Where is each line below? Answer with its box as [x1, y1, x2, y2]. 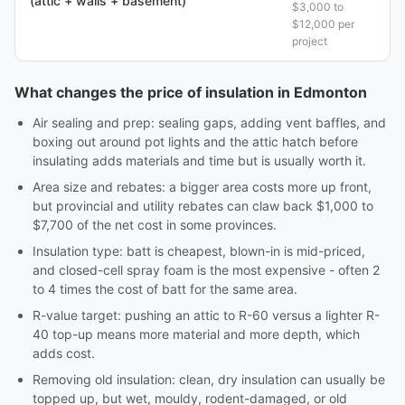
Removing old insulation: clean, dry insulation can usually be [33, 372, 385, 387]
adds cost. [33, 345, 95, 361]
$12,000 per [292, 17, 354, 31]
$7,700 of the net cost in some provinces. [33, 217, 277, 232]
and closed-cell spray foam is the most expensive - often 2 [33, 262, 380, 278]
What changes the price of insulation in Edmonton [14, 83, 367, 101]
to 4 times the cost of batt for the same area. [33, 281, 297, 297]
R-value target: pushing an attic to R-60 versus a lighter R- [33, 307, 380, 323]
